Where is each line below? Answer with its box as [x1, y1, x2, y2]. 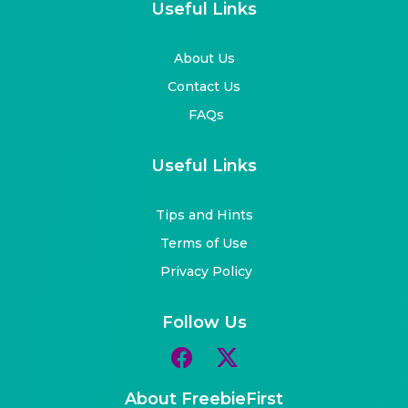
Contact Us [168, 77, 240, 95]
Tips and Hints [155, 206, 253, 223]
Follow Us [161, 311, 247, 332]
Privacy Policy [160, 262, 252, 280]
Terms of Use [160, 234, 248, 251]
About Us [173, 49, 235, 66]
